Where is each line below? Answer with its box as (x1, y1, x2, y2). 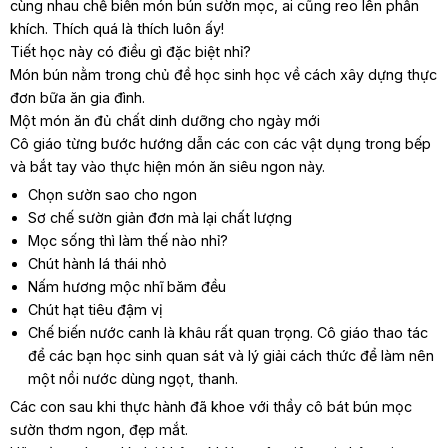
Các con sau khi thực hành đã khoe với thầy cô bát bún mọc (9, 398, 412, 416)
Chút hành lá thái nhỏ (27, 255, 167, 273)
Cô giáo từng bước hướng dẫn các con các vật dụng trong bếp (9, 135, 431, 153)
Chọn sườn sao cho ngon (27, 186, 197, 204)
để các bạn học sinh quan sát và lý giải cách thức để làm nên (27, 347, 434, 365)
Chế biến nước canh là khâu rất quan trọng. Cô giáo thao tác (27, 324, 428, 342)
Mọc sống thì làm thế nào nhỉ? (27, 232, 228, 250)
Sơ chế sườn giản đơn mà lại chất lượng (27, 209, 292, 227)
